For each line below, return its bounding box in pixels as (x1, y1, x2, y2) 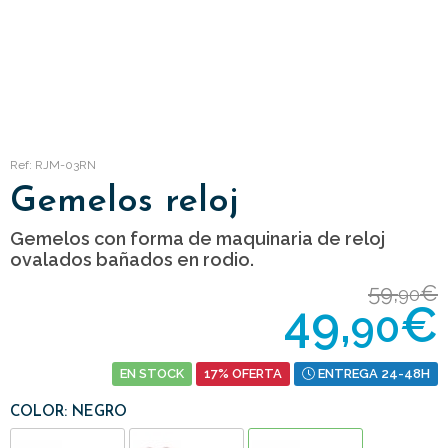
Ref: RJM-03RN (10, 158, 96, 173)
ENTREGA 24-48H (315, 366, 430, 382)
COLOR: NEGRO (10, 404, 127, 420)
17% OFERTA (204, 366, 282, 382)
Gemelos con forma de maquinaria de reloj (10, 228, 385, 250)
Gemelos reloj (10, 184, 238, 221)
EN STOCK (120, 366, 184, 382)
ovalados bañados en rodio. (10, 249, 254, 271)
